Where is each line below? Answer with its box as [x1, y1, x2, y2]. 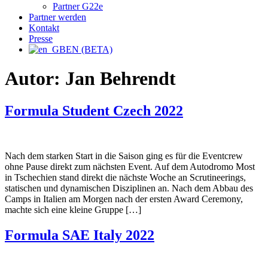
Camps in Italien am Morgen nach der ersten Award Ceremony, [5, 194, 243, 205]
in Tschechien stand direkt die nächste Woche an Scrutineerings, [5, 172, 246, 183]
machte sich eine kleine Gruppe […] [5, 205, 141, 215]
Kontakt [29, 22, 59, 33]
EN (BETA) [66, 44, 112, 54]
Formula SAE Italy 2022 [5, 227, 154, 243]
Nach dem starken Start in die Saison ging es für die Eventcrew [5, 151, 243, 162]
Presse [29, 33, 53, 44]
